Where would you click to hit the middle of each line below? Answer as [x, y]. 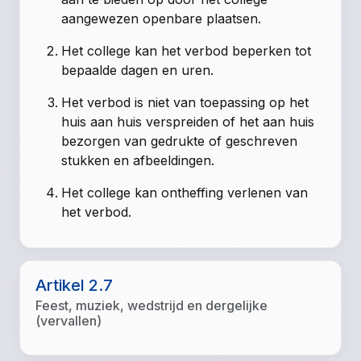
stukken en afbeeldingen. [138, 161]
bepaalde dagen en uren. [138, 71]
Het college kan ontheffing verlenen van [185, 193]
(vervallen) [69, 321]
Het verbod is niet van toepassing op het [185, 103]
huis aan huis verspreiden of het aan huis [188, 122]
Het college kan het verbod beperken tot [187, 51]
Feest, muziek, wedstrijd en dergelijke [152, 306]
